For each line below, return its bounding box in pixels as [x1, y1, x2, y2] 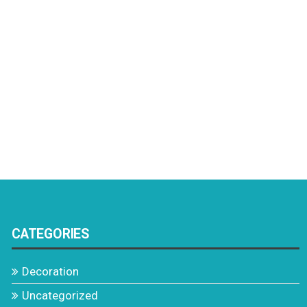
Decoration [22, 265, 79, 279]
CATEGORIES [12, 226, 90, 243]
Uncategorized [22, 288, 98, 303]
